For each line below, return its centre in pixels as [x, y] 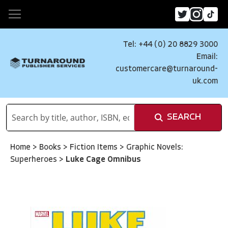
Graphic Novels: [155, 148]
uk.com [205, 81]
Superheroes [35, 160]
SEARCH [184, 117]
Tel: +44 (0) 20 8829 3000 [170, 45]
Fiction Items [95, 148]
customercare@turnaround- [167, 69]
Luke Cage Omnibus [103, 160]
